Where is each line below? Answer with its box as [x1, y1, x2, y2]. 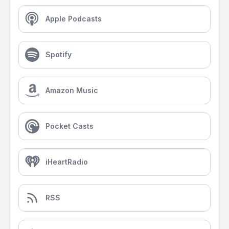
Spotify [45, 50, 72, 59]
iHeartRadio [45, 157, 88, 166]
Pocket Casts [45, 122, 94, 130]
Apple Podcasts [45, 14, 102, 23]
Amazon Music [45, 86, 98, 95]
